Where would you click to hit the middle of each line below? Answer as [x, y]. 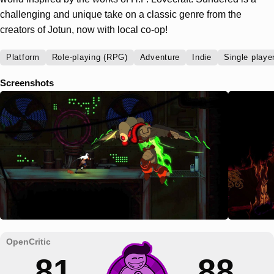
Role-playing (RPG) [90, 58]
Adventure [160, 58]
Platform [23, 58]
